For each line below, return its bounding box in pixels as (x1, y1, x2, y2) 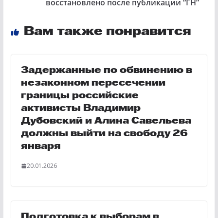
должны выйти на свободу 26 (20, 129, 188, 139)
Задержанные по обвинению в (20, 66, 192, 75)
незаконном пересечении (20, 79, 165, 88)
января (20, 142, 61, 151)
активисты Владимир (20, 104, 141, 113)
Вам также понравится (23, 26, 191, 38)
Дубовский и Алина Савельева (20, 117, 191, 126)
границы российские (20, 91, 139, 101)
